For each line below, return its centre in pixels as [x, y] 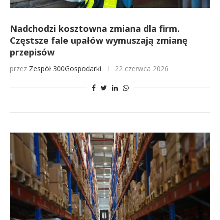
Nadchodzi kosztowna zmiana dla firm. [95, 28]
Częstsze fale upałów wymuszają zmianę [99, 40]
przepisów [32, 52]
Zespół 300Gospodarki [65, 69]
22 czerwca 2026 [142, 69]
